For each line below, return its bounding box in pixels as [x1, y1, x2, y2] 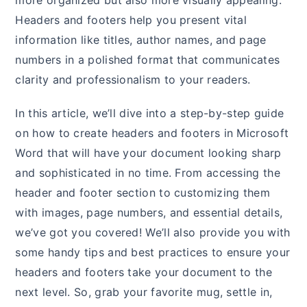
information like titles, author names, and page [15, 33, 267, 47]
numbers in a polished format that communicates [15, 53, 280, 67]
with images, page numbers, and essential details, [15, 206, 283, 220]
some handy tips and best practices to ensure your [15, 245, 291, 260]
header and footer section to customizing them [15, 186, 270, 200]
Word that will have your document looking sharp [15, 146, 282, 160]
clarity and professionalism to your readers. [15, 73, 251, 87]
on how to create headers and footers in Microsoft [15, 126, 289, 140]
